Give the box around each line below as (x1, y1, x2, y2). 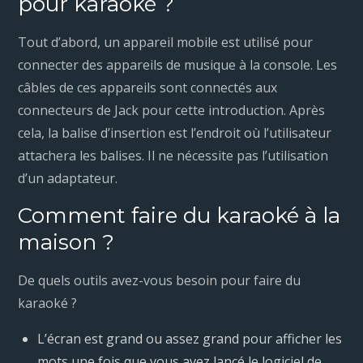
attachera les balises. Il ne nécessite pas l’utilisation (18, 147, 329, 165)
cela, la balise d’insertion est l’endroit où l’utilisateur (18, 124, 332, 143)
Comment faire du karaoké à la (18, 203, 341, 229)
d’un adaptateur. (18, 169, 118, 188)
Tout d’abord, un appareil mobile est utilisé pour (18, 33, 314, 52)
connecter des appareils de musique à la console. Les (18, 56, 338, 75)
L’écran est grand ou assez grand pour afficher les (37, 330, 343, 348)
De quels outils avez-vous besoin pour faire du (18, 271, 301, 290)
